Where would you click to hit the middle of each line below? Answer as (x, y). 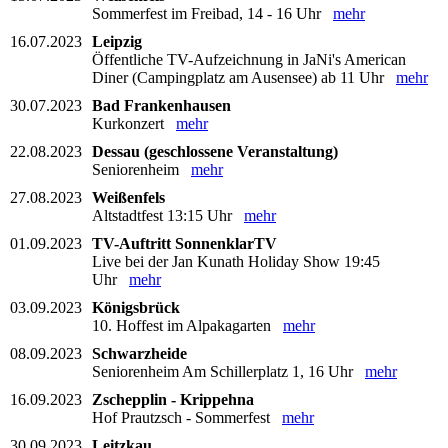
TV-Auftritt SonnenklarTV (184, 243)
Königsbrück (136, 307)
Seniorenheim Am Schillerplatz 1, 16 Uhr (228, 371)
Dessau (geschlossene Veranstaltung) (215, 151)
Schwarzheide (139, 353)
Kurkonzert (134, 123)
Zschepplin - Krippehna (173, 399)
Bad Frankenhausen (161, 105)
